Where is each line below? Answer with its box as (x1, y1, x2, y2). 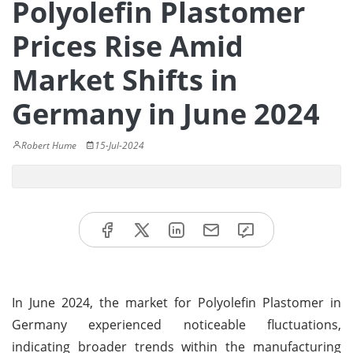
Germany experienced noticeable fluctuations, (12, 315, 341, 333)
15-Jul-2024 (95, 139, 144, 152)
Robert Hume (21, 139, 76, 152)
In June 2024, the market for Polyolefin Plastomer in (12, 293, 341, 311)
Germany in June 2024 (12, 95, 320, 133)
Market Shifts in (12, 61, 238, 99)
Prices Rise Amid (12, 27, 243, 65)
